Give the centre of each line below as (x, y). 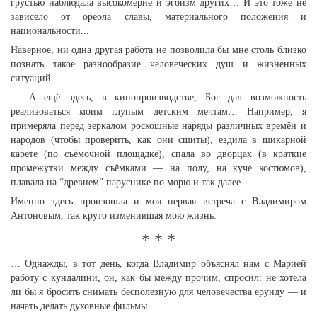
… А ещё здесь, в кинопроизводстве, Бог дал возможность (158, 97)
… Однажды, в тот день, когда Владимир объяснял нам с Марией (158, 264)
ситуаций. (32, 78)
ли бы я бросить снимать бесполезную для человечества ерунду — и (158, 292)
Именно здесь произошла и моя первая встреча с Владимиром (158, 201)
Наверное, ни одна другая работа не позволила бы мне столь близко (158, 50)
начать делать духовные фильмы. (80, 306)
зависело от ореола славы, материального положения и (158, 17)
